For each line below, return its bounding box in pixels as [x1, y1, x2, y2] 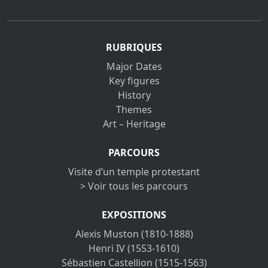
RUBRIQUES [106, 41, 162, 54]
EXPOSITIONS [102, 208, 166, 221]
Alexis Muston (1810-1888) [75, 227, 193, 240]
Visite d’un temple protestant [68, 165, 200, 178]
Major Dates [106, 60, 162, 73]
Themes [116, 103, 152, 116]
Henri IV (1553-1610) [89, 242, 179, 255]
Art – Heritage [102, 117, 166, 130]
